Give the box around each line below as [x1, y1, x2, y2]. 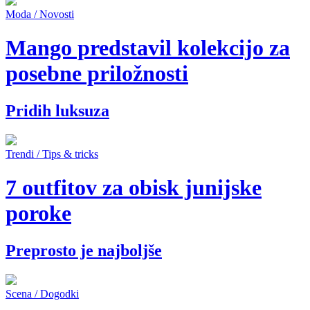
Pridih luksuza [6, 101, 109, 120]
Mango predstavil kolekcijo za [6, 35, 290, 61]
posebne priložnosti [6, 61, 188, 86]
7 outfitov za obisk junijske [6, 175, 262, 201]
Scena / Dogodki [6, 287, 79, 300]
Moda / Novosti [6, 8, 74, 21]
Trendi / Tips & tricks [6, 147, 98, 160]
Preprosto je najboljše [6, 241, 162, 259]
